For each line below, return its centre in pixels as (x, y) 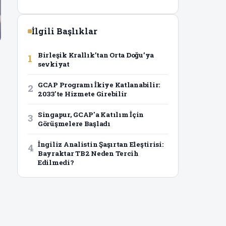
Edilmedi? (56, 163)
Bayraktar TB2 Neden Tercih (88, 154)
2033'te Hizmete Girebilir (83, 94)
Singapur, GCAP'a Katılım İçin (91, 115)
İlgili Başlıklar (65, 31)
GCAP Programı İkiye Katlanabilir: (99, 85)
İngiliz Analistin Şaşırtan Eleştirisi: (101, 145)
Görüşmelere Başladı (74, 124)
